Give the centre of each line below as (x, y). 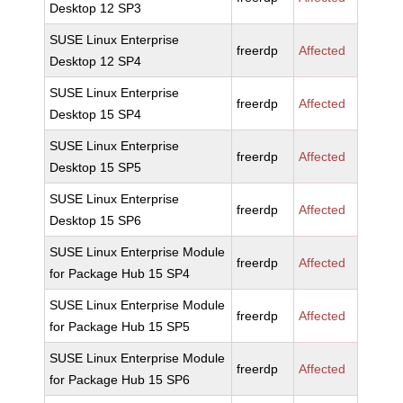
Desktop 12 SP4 (96, 61)
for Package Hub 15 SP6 (120, 380)
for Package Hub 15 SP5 (120, 327)
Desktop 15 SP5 (96, 167)
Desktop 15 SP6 (96, 220)
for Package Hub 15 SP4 (120, 273)
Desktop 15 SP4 (96, 114)
